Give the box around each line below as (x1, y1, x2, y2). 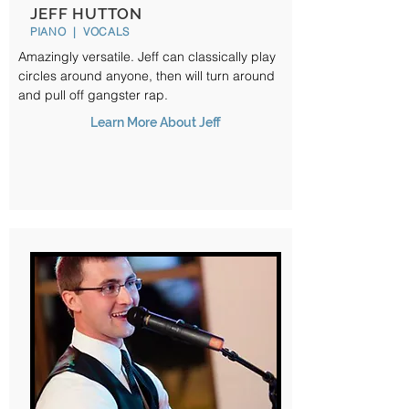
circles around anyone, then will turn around (18, 68, 275, 84)
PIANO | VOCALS (30, 25, 131, 38)
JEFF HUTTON (30, 5, 142, 23)
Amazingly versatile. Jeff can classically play (18, 48, 276, 65)
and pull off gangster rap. (18, 87, 168, 103)
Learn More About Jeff (89, 115, 221, 130)
